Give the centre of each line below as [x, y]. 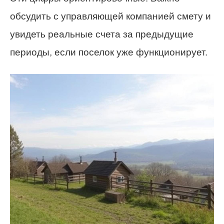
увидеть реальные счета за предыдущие [102, 34]
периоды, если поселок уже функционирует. [109, 52]
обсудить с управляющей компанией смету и [110, 16]
